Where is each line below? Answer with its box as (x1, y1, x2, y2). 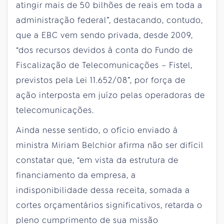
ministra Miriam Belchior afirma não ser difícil (16, 139, 203, 150)
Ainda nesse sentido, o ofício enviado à (16, 124, 178, 135)
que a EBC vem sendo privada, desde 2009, (16, 29, 193, 40)
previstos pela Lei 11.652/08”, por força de (16, 74, 185, 85)
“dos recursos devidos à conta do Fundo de (16, 44, 193, 55)
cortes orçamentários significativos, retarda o (16, 199, 202, 210)
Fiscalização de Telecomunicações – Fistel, (16, 59, 192, 70)
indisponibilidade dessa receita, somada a (16, 184, 190, 195)
